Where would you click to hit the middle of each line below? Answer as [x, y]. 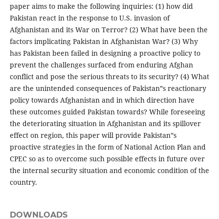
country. [23, 182]
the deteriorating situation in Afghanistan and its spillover [105, 124]
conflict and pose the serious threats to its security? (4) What [109, 77]
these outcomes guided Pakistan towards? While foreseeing [107, 112]
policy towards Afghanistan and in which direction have [102, 100]
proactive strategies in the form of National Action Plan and [108, 147]
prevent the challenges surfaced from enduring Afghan [101, 65]
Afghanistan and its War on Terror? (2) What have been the [109, 30]
